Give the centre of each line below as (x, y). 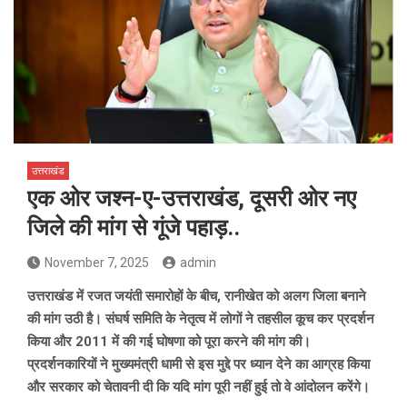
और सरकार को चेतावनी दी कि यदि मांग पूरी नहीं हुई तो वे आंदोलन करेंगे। (199, 387)
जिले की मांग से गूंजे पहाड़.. (134, 228)
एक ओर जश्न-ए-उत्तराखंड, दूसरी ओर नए (192, 199)
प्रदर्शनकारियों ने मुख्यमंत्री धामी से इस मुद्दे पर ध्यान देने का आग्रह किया (199, 365)
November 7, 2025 (97, 263)
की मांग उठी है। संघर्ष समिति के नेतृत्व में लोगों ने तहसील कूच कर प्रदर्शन (201, 319)
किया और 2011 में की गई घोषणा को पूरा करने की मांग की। (169, 342)
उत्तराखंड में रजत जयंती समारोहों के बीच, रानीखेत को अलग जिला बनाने (197, 297)
